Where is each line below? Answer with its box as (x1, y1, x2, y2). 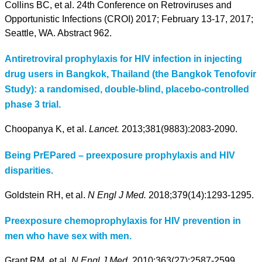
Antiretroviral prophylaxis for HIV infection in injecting (5, 54, 242, 64)
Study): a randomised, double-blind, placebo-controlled (5, 84, 249, 95)
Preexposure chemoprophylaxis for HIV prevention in (5, 216, 241, 226)
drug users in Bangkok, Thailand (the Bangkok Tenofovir (5, 69, 256, 80)
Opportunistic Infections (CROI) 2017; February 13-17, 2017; (5, 13, 253, 24)
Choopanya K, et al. (5, 124, 89, 135)
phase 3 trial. (5, 99, 61, 110)
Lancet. (89, 124, 119, 135)
